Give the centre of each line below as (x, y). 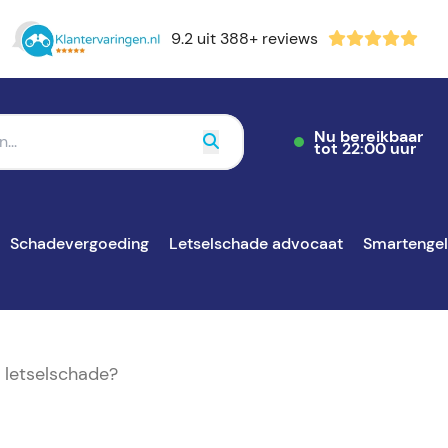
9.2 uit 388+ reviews (244, 39)
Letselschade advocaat (256, 243)
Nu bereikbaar (368, 136)
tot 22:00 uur (365, 148)
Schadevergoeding (79, 243)
